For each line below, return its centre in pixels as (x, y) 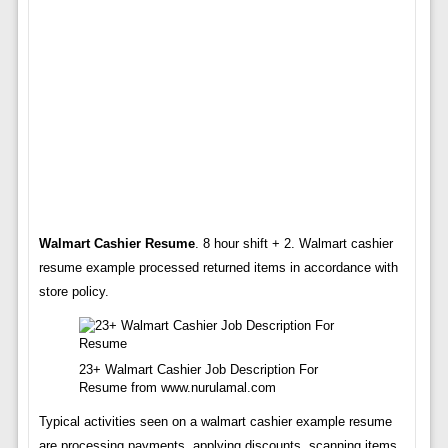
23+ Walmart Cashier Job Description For (198, 369)
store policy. (73, 291)
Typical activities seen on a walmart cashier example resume (215, 421)
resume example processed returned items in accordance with (218, 267)
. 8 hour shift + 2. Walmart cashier (293, 243)
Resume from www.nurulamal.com (177, 387)
